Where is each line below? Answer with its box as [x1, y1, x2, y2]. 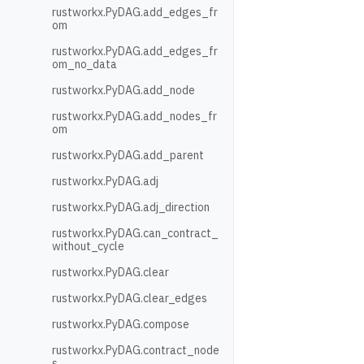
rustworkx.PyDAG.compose [52, 317, 189, 331]
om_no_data [52, 57, 117, 71]
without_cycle [52, 239, 124, 253]
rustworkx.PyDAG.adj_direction [52, 200, 210, 214]
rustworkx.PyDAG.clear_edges [52, 291, 207, 305]
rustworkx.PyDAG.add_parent [52, 148, 204, 162]
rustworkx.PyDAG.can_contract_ [52, 226, 219, 240]
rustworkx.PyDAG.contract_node [52, 343, 219, 357]
